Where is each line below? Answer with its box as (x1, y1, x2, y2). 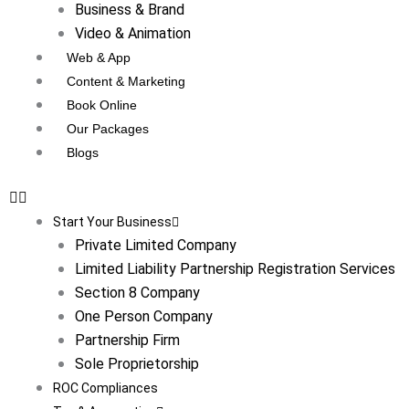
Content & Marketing (67, 74, 185, 89)
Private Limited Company (75, 236, 236, 254)
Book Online (67, 98, 137, 112)
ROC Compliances (53, 381, 158, 395)
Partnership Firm (75, 331, 180, 349)
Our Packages (67, 121, 149, 136)
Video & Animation (75, 25, 191, 42)
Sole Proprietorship (75, 355, 199, 372)
